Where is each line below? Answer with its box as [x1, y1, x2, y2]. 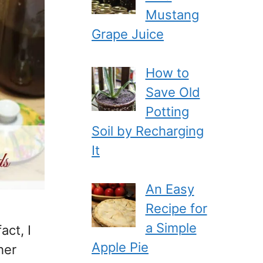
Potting [145, 103, 189, 119]
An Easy [145, 181, 194, 197]
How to [145, 65, 189, 80]
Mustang [145, 6, 199, 22]
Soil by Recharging [92, 123, 204, 139]
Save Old [145, 84, 200, 100]
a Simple [145, 220, 197, 235]
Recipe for [145, 200, 207, 216]
